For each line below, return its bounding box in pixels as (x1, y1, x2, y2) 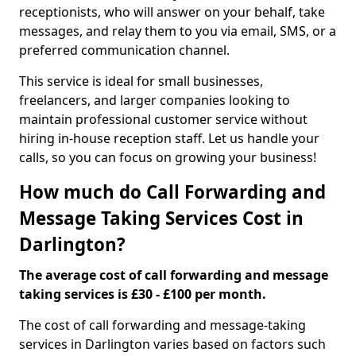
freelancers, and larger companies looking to (19, 91, 290, 109)
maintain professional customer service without (19, 110, 308, 128)
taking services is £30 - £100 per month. (19, 285, 266, 303)
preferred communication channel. (19, 41, 230, 59)
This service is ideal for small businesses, (19, 72, 263, 90)
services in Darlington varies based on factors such (19, 335, 326, 353)
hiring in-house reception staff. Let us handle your (19, 130, 319, 147)
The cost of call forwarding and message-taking (19, 316, 306, 334)
